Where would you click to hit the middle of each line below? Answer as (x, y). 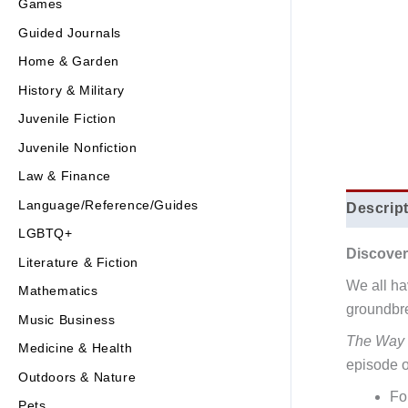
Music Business (67, 319)
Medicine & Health (76, 348)
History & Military (71, 90)
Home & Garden (69, 61)
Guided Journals (70, 32)
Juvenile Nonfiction (78, 147)
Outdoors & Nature (77, 377)
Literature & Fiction (78, 262)
